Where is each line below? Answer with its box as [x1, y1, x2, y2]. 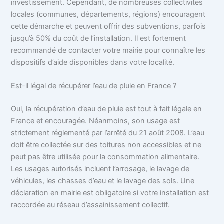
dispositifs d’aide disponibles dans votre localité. [11, 57, 175, 67]
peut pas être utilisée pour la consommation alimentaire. [11, 152, 200, 162]
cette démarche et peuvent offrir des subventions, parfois [11, 21, 206, 31]
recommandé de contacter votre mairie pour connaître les [11, 45, 206, 55]
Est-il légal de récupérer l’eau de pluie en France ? [11, 81, 177, 91]
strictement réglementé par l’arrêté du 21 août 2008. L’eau [11, 128, 205, 138]
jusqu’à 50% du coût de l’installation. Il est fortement [11, 33, 186, 43]
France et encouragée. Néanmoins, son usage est [11, 116, 180, 126]
